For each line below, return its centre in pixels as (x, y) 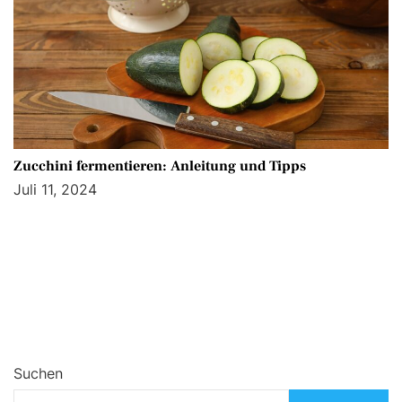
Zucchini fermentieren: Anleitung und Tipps (160, 166)
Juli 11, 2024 (55, 190)
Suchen (38, 374)
